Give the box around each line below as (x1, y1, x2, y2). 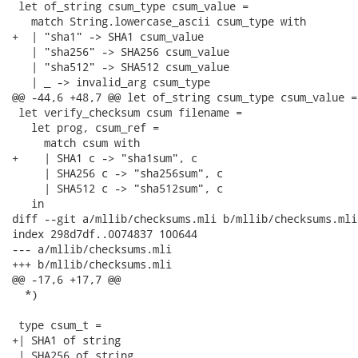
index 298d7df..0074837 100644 (12, 226, 197, 241)
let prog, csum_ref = (12, 120, 159, 135)
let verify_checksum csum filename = (12, 105, 242, 120)
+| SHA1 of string (12, 332, 121, 348)
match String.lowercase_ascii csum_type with (12, 14, 306, 29)
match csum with (12, 135, 140, 150)
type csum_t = (12, 317, 101, 332)
